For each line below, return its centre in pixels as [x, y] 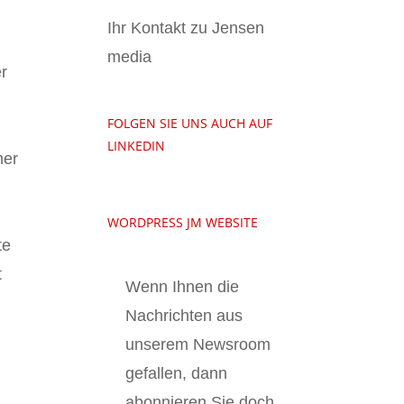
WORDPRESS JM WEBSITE [183, 222]
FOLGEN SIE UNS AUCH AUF [190, 123]
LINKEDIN [137, 146]
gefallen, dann [177, 373]
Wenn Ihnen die [183, 286]
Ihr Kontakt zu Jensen [186, 28]
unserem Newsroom [198, 344]
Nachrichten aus [184, 315]
